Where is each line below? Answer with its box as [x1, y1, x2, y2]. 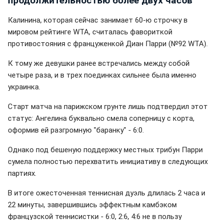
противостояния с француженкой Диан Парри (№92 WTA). [8, 39, 208, 48]
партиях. [8, 168, 36, 178]
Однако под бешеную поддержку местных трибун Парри [8, 145, 203, 154]
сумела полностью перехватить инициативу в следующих [8, 157, 208, 166]
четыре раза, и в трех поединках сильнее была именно [8, 70, 196, 80]
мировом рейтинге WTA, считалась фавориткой [8, 27, 172, 36]
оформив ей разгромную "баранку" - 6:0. [8, 125, 144, 135]
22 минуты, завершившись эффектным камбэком [8, 200, 177, 209]
